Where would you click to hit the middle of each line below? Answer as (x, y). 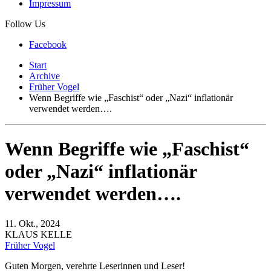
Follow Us (25, 24)
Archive (44, 76)
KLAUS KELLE (38, 234)
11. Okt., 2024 (32, 223)
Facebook (48, 44)
